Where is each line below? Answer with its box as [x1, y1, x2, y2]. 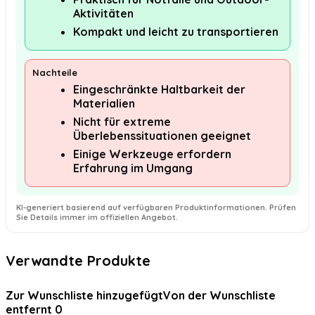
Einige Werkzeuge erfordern [73, 147, 231, 161]
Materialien [73, 96, 135, 110]
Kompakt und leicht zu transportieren [73, 25, 278, 39]
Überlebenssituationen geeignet [73, 129, 251, 143]
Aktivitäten [73, 6, 134, 20]
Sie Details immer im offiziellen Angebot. [16, 212, 178, 222]
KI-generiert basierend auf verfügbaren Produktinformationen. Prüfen [16, 202, 296, 212]
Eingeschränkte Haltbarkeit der [73, 82, 245, 96]
